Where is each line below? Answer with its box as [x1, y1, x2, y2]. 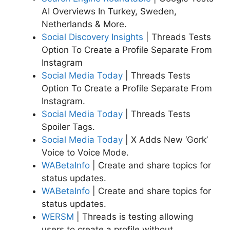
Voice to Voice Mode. [42, 147, 129, 158]
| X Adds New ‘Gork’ [123, 134, 208, 145]
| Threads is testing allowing [74, 211, 193, 222]
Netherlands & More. [42, 18, 127, 29]
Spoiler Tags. [42, 121, 95, 132]
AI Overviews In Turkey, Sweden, [42, 6, 177, 16]
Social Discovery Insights [42, 31, 143, 42]
